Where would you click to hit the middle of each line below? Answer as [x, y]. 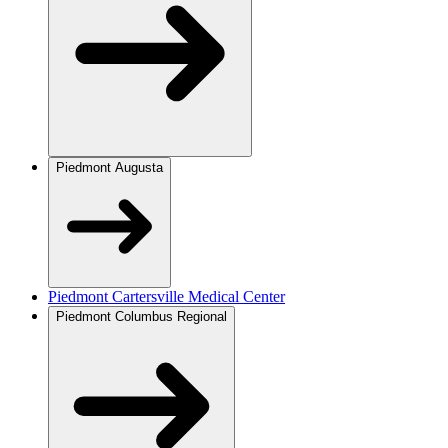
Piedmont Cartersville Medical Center [166, 296]
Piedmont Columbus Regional [141, 316]
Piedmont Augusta [109, 167]
